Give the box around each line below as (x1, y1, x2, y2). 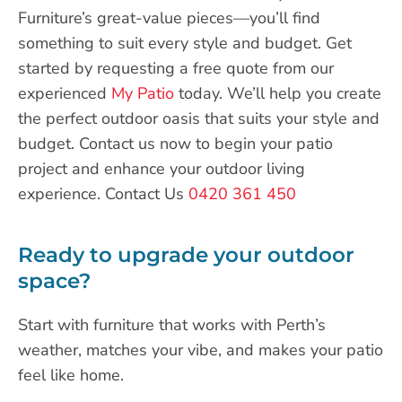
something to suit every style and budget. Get (18, 32, 352, 55)
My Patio (111, 83, 174, 105)
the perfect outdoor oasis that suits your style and (18, 108, 380, 130)
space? (18, 268, 91, 294)
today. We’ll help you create (174, 83, 381, 105)
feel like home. (18, 364, 124, 387)
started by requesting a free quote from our (18, 57, 334, 80)
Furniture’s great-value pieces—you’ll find (18, 7, 320, 30)
